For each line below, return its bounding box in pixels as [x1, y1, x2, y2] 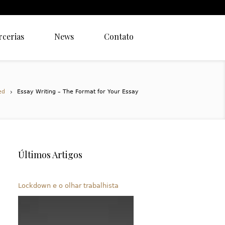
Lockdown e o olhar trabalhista [18, 182, 119, 189]
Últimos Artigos [18, 149, 82, 161]
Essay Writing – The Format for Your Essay [17, 88, 139, 95]
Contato [104, 31, 134, 42]
